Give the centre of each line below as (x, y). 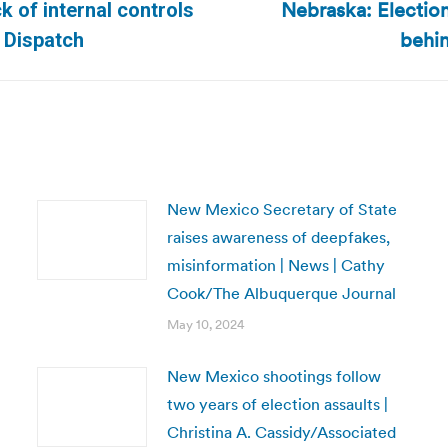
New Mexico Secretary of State (281, 209)
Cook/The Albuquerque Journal (281, 293)
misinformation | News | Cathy (275, 265)
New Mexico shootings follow (273, 376)
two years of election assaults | (277, 404)
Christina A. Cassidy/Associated (281, 432)
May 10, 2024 (205, 324)
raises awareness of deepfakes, (278, 237)
